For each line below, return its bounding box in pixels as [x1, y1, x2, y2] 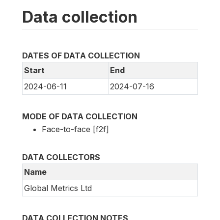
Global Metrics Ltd [24, 183, 92, 193]
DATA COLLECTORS [22, 152, 100, 163]
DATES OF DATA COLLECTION [22, 51, 140, 61]
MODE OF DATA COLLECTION [22, 111, 137, 122]
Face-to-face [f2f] [42, 124, 109, 135]
